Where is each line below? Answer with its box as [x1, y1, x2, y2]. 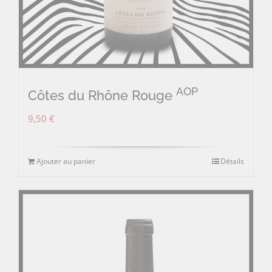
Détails [220, 155, 244, 166]
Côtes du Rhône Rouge [28, 87, 176, 103]
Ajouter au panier [36, 155, 95, 166]
